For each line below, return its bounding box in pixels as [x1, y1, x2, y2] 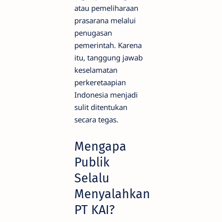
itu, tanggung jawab [74, 53, 143, 63]
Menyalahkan [74, 186, 150, 202]
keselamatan [74, 65, 117, 75]
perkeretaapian [74, 77, 126, 88]
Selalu [74, 170, 110, 186]
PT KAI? [74, 202, 115, 218]
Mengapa [74, 138, 126, 154]
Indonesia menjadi [74, 90, 138, 100]
